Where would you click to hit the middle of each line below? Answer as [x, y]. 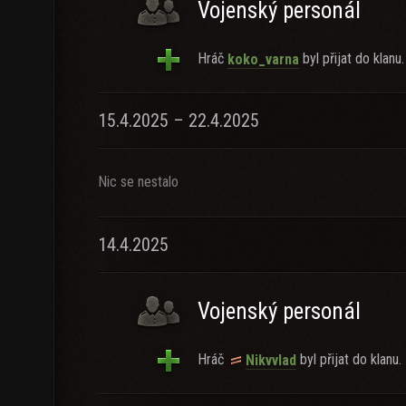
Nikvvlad [271, 360]
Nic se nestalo [138, 182]
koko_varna [263, 59]
